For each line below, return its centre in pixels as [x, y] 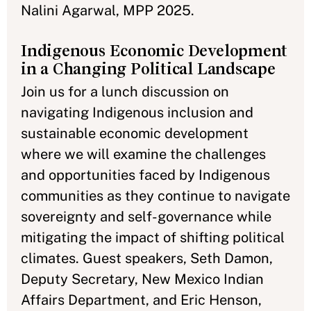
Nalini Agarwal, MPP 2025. [108, 10]
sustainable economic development [135, 133]
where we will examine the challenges [143, 154]
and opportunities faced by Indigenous [145, 175]
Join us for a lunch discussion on [125, 91]
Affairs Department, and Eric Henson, [141, 300]
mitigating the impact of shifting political [153, 237]
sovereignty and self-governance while [146, 216]
